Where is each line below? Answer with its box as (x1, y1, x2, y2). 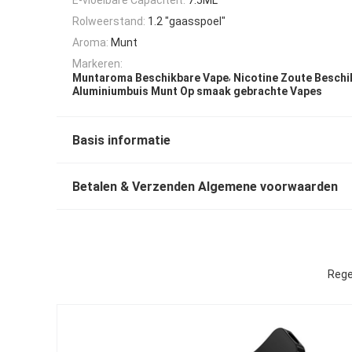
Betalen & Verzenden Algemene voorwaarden (72, 179, 338, 195)
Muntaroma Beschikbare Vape (72, 71, 229, 84)
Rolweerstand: (72, 14, 145, 27)
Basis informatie (72, 133, 170, 148)
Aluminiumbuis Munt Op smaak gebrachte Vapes (72, 85, 322, 98)
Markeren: (72, 57, 123, 71)
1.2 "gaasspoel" (148, 14, 225, 27)
